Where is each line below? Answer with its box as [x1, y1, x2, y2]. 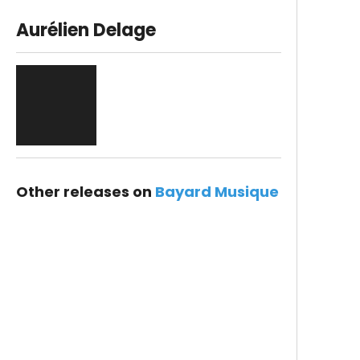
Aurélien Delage [15, 18, 156, 43]
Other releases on [15, 182, 155, 202]
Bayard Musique [154, 182, 279, 202]
